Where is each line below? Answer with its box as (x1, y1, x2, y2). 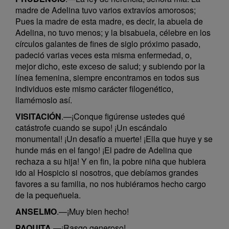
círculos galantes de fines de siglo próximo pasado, (15, 38, 200, 50)
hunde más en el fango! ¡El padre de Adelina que (15, 144, 192, 156)
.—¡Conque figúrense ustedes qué (61, 110, 185, 122)
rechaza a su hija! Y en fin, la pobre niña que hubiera (15, 155, 206, 167)
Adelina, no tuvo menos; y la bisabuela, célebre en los (15, 27, 211, 38)
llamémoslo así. (15, 94, 72, 106)
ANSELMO (15, 205, 57, 217)
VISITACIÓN (15, 110, 61, 122)
